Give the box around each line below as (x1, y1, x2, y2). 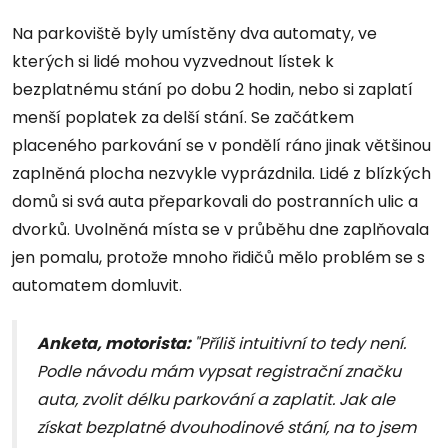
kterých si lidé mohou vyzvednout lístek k (12, 49, 334, 73)
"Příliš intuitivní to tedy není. (194, 331, 406, 355)
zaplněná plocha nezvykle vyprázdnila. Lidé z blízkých (12, 161, 431, 185)
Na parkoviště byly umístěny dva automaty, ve (12, 21, 377, 45)
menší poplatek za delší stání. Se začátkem (12, 105, 354, 129)
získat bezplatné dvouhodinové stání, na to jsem (37, 415, 416, 439)
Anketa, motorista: (37, 331, 194, 355)
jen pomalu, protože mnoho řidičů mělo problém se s (12, 245, 425, 269)
